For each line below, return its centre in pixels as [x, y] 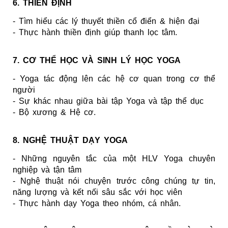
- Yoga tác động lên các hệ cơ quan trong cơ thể [114, 78]
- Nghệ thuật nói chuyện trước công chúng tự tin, [114, 181]
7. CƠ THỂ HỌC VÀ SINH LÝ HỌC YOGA [97, 60]
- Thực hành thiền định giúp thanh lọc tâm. [95, 32]
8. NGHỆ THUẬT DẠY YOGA [70, 140]
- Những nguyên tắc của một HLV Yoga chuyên [114, 158]
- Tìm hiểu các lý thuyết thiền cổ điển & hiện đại [106, 21]
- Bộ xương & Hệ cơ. [54, 112]
